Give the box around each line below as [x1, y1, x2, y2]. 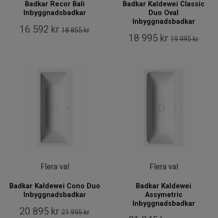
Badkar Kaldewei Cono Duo [9, 182, 100, 191]
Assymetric [145, 191, 182, 200]
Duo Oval [148, 9, 179, 18]
